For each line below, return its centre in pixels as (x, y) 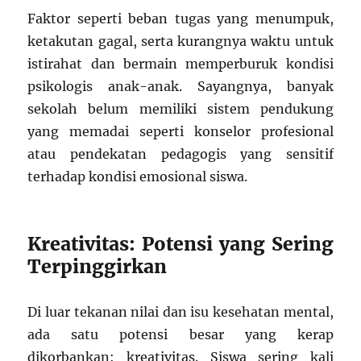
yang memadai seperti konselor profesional (180, 131)
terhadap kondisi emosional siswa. (138, 176)
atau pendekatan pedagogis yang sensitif (180, 154)
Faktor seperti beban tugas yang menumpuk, (180, 18)
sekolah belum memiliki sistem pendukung (180, 108)
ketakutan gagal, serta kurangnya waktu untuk (180, 41)
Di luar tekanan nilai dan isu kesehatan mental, (180, 311)
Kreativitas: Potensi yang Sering (180, 243)
